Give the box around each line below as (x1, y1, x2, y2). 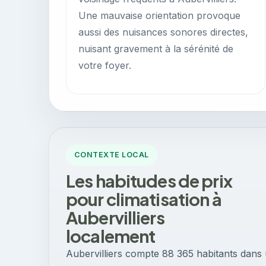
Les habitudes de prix (66, 170, 232, 191)
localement (66, 225, 156, 246)
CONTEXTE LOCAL (74, 150, 149, 159)
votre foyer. (78, 59, 131, 71)
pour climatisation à (66, 188, 221, 210)
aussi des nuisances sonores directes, (78, 26, 248, 38)
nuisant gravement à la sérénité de (78, 43, 233, 55)
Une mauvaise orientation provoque (78, 9, 240, 21)
